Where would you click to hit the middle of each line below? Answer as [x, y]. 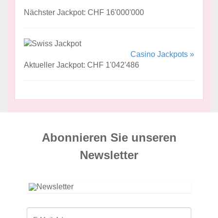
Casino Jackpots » [162, 54]
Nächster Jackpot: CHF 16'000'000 [84, 13]
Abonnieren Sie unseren [109, 138]
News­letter [109, 155]
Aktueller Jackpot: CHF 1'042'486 [82, 65]
